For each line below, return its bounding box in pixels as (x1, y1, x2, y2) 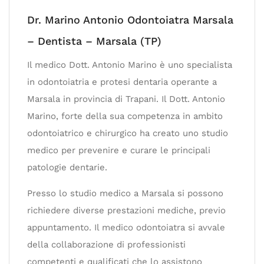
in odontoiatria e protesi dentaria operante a (27, 76, 217, 87)
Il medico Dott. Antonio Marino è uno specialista (27, 59, 232, 70)
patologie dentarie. (27, 161, 107, 173)
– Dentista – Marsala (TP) (27, 34, 161, 47)
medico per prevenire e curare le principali (27, 144, 210, 156)
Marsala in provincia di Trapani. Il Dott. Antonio (27, 93, 225, 104)
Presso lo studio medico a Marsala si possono (27, 187, 223, 199)
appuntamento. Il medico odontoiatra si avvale (27, 222, 225, 233)
